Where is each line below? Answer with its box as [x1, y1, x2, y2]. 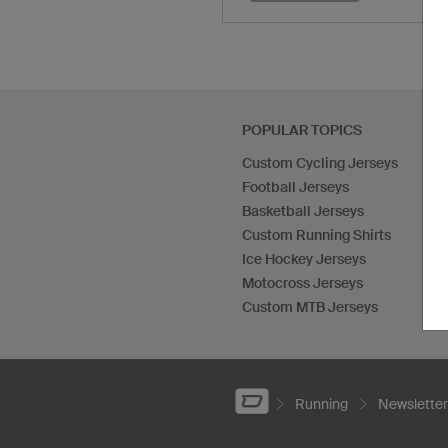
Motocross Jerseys [242, 274, 363, 291]
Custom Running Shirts [242, 226, 391, 243]
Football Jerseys [242, 178, 349, 195]
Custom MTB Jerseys [242, 298, 378, 315]
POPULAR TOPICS [242, 121, 362, 138]
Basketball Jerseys [242, 202, 364, 219]
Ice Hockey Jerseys [242, 250, 366, 267]
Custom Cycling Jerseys [242, 154, 398, 171]
